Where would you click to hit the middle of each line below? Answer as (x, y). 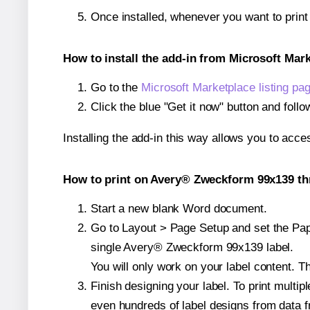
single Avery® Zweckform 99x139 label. (192, 247)
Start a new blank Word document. (179, 208)
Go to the (116, 88)
